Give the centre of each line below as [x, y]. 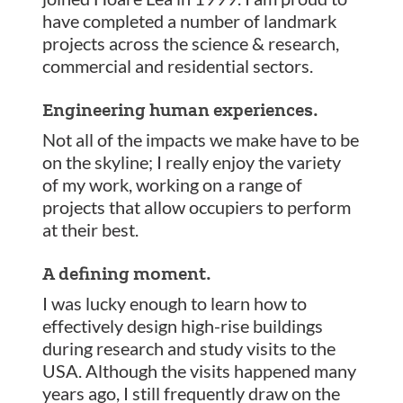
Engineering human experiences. [181, 109]
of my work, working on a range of [173, 184]
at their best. [91, 229]
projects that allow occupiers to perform [197, 206]
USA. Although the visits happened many [200, 370]
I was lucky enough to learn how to [175, 303]
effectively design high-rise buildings [183, 325]
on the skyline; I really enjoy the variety [192, 161]
